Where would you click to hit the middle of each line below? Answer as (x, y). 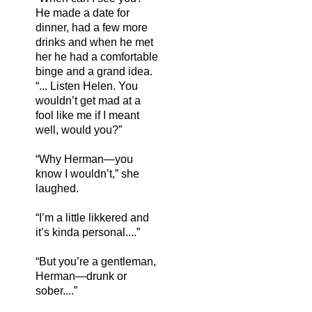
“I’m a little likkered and (92, 217)
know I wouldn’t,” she (87, 173)
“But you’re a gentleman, (96, 261)
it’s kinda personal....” (88, 232)
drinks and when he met (94, 42)
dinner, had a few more (92, 27)
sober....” (56, 290)
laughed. (57, 188)
